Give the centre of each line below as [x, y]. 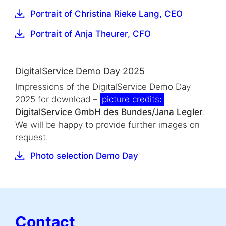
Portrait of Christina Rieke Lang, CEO [106, 13]
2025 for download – [58, 99]
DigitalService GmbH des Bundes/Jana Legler [109, 112]
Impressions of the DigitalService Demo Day [103, 87]
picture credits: [132, 99]
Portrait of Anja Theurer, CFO [91, 34]
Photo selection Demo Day [84, 156]
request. [32, 137]
